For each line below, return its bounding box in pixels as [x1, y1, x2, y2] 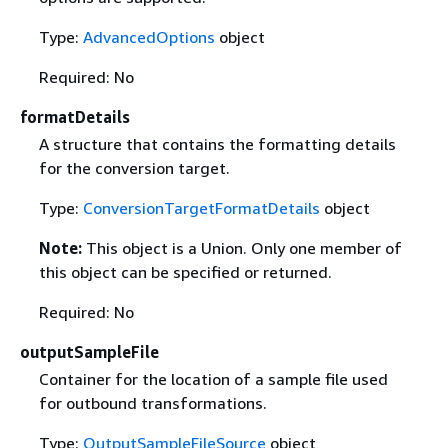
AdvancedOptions [82, 26, 215, 47]
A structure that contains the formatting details [38, 133, 396, 154]
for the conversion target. [38, 157, 230, 178]
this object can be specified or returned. [38, 261, 332, 282]
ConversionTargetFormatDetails [82, 197, 320, 218]
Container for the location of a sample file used [38, 369, 388, 389]
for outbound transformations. [38, 393, 267, 413]
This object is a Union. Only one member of [85, 237, 402, 258]
